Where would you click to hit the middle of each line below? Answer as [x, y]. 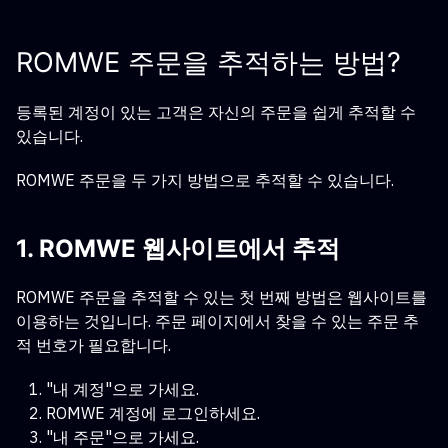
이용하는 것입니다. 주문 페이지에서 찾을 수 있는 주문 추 [217, 321]
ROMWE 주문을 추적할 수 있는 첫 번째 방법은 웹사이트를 [221, 297]
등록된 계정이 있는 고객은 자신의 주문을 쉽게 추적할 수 [216, 112]
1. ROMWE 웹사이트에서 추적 [178, 248]
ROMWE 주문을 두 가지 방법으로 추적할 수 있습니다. [205, 180]
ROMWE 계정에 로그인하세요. [153, 413]
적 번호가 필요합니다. [93, 345]
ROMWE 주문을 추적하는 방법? [208, 62]
